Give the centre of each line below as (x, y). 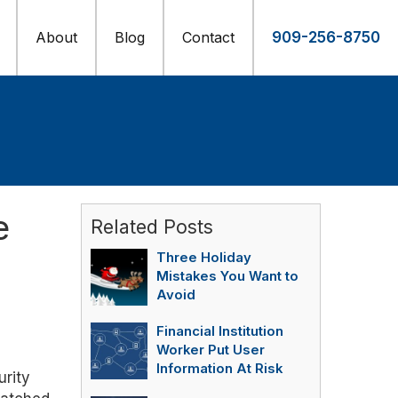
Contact (208, 37)
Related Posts (152, 227)
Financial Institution (220, 331)
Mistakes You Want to (227, 276)
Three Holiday (204, 258)
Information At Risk (219, 369)
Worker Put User (211, 350)
